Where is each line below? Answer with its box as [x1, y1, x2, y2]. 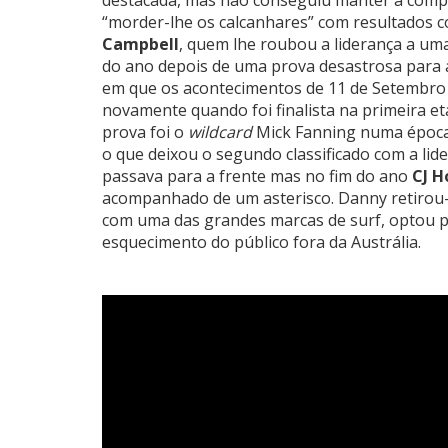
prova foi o [102, 120, 188, 143]
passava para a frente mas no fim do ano [102, 164, 412, 187]
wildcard [188, 120, 252, 143]
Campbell [102, 32, 179, 55]
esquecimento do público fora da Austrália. [102, 230, 421, 253]
